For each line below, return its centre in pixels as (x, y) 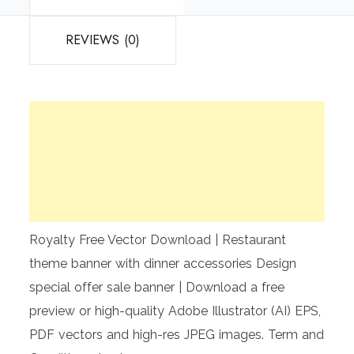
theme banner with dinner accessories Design (163, 263)
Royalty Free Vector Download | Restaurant (158, 239)
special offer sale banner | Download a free (157, 287)
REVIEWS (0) (103, 40)
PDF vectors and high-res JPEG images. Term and (177, 334)
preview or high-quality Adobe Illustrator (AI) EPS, (175, 311)
